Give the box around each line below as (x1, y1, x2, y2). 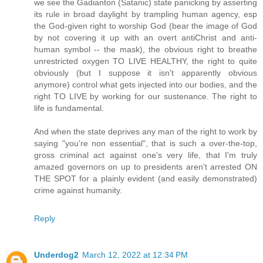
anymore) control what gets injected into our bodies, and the (34, 80, 257, 90)
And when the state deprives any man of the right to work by (34, 127, 257, 137)
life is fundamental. (34, 103, 104, 113)
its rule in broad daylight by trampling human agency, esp (34, 9, 257, 19)
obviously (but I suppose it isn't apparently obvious (34, 68, 257, 78)
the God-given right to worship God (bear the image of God (34, 21, 257, 31)
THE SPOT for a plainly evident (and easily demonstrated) (34, 174, 257, 184)
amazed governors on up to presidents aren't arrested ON (34, 162, 257, 172)
